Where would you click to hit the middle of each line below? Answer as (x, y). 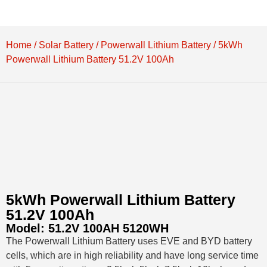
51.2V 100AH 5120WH (108, 228)
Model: (27, 228)
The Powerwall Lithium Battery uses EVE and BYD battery (129, 241)
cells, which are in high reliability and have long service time (132, 255)
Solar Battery (66, 45)
